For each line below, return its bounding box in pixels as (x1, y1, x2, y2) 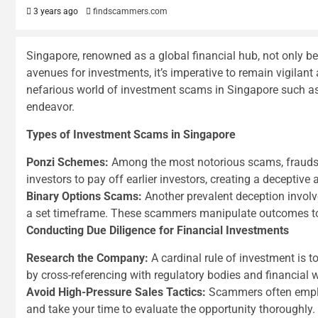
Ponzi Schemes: (26, 155, 109, 169)
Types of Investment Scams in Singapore (26, 128, 236, 141)
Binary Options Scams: (26, 190, 142, 203)
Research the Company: (26, 251, 148, 265)
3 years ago (31, 6, 78, 16)
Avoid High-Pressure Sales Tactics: (26, 285, 206, 299)
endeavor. (26, 100, 75, 114)
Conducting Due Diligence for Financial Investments (26, 224, 289, 237)
